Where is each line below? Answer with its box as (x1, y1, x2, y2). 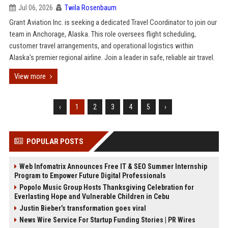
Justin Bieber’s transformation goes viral (19, 204, 146, 212)
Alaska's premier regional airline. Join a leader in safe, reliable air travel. (9, 53, 215, 62)
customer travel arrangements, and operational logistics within (9, 41, 193, 50)
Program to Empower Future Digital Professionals (14, 172, 166, 180)
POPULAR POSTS (26, 137, 83, 146)
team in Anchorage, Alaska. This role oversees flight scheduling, (9, 30, 196, 39)
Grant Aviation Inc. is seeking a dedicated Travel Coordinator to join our (9, 18, 217, 27)
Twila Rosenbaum (64, 4, 117, 12)
